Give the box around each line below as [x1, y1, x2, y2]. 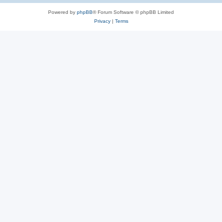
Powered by [48, 9, 77, 15]
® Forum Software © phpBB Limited [93, 9, 174, 15]
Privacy [94, 18, 111, 24]
